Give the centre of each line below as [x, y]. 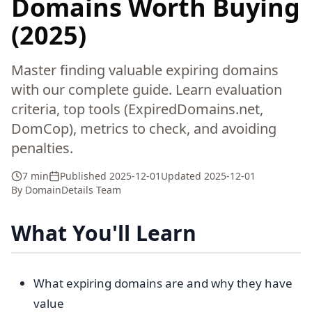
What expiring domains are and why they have [163, 283]
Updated [182, 176]
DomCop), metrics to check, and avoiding [144, 128]
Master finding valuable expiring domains [145, 70]
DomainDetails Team [73, 190]
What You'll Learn [104, 233]
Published [85, 176]
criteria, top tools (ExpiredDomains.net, [137, 109]
